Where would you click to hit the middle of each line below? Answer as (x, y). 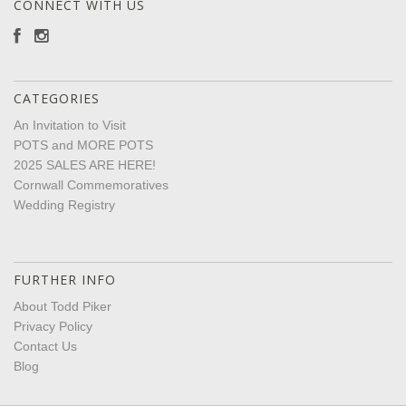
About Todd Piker (63, 306)
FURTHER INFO (65, 279)
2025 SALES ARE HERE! (85, 164)
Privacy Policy (53, 326)
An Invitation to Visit (70, 125)
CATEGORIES (57, 98)
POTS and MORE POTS (83, 145)
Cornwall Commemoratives (91, 184)
